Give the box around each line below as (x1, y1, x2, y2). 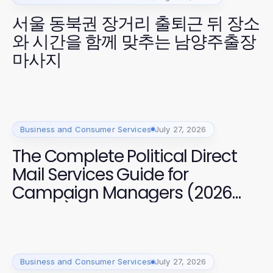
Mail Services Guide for (12, 162, 189, 186)
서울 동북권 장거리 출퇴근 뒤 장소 (12, 12, 260, 35)
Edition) (12, 199, 73, 223)
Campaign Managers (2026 (12, 180, 233, 205)
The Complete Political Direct (12, 144, 237, 168)
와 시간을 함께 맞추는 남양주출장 (12, 30, 256, 54)
